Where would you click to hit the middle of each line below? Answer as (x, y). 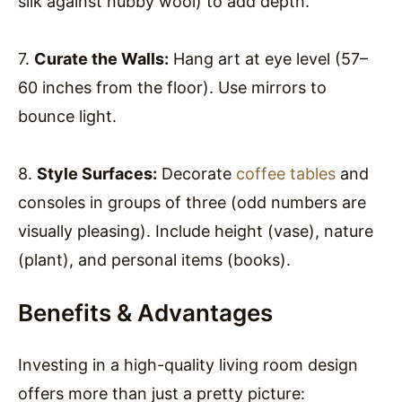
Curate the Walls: (101, 58)
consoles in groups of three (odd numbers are (192, 202)
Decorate (197, 173)
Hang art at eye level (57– (268, 58)
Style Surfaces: (97, 173)
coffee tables (286, 173)
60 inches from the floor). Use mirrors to (172, 87)
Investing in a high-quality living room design (188, 364)
